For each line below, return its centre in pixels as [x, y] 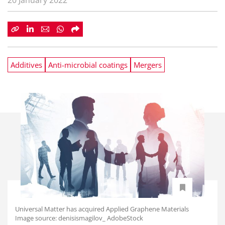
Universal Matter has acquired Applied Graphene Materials [102, 209]
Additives [26, 65]
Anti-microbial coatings [88, 65]
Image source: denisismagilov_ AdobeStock [79, 218]
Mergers [148, 65]
